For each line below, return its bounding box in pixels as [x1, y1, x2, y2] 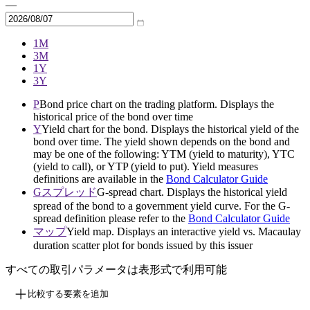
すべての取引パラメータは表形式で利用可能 [6, 264, 227, 276]
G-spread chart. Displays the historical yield [97, 186, 287, 199]
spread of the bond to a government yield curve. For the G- [33, 200, 290, 212]
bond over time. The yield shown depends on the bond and [33, 136, 290, 148]
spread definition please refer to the [33, 212, 188, 225]
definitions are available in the [33, 173, 166, 185]
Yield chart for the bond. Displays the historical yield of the [42, 123, 299, 136]
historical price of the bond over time [33, 111, 193, 123]
